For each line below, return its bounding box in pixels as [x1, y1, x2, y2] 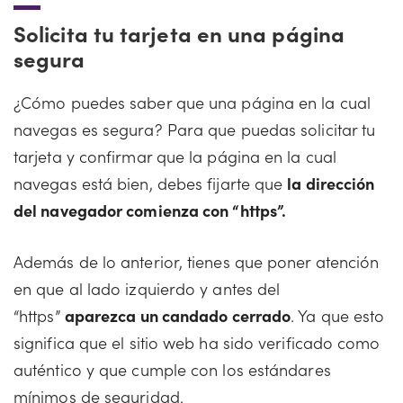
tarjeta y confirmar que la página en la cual [13, 145, 336, 167]
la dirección [287, 172, 375, 194]
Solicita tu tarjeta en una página [13, 18, 345, 48]
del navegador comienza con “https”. [13, 199, 287, 221]
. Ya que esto [291, 304, 385, 327]
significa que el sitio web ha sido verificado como [13, 331, 381, 354]
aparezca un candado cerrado [64, 304, 291, 327]
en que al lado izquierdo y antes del [13, 277, 281, 300]
